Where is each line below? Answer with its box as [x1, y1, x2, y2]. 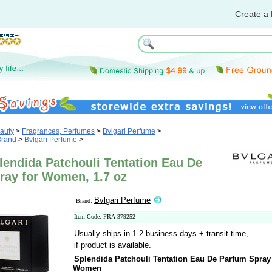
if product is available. [74, 240, 151, 250]
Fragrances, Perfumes [22, 127, 95, 135]
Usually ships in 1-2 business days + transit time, [74, 229, 248, 238]
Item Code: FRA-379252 [74, 213, 135, 220]
